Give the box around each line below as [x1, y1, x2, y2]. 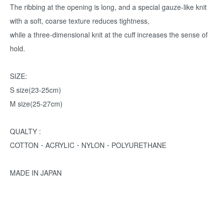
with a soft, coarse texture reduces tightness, [10, 16, 149, 26]
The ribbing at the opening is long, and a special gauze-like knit [10, 2, 207, 12]
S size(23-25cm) [10, 85, 61, 95]
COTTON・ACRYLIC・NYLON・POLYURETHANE [10, 140, 166, 150]
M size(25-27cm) [10, 99, 63, 109]
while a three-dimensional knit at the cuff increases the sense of [10, 30, 208, 39]
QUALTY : [10, 126, 41, 136]
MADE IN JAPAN [10, 168, 62, 178]
